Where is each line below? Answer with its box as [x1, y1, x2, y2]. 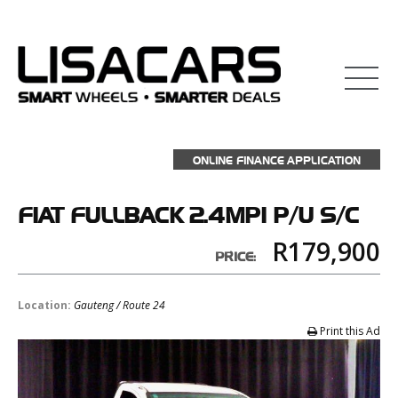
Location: [18, 298, 74, 313]
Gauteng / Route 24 [74, 298, 165, 313]
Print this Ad [320, 323, 380, 338]
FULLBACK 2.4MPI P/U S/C [70, 208, 359, 219]
